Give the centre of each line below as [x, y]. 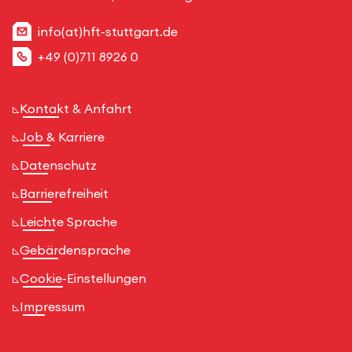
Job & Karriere [62, 136]
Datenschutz [58, 165]
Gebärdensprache [75, 249]
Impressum [52, 306]
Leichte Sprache [68, 221]
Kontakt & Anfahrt [76, 108]
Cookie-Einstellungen [83, 278]
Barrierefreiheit [64, 193]
